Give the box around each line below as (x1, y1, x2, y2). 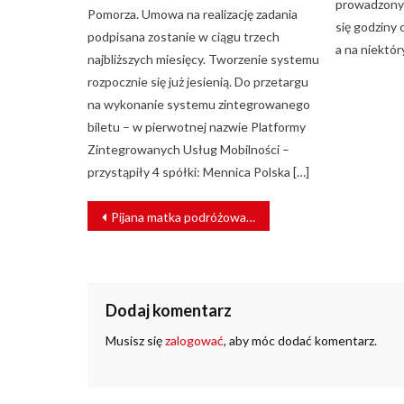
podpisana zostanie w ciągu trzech (87, 29, 280, 45)
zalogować (165, 333, 224, 349)
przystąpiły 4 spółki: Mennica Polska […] (87, 164, 310, 180)
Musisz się (106, 333, 165, 349)
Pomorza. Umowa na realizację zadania (87, 6, 298, 23)
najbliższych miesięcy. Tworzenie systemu (87, 51, 320, 68)
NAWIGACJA (87, 198, 207, 219)
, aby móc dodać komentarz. (224, 333, 377, 349)
